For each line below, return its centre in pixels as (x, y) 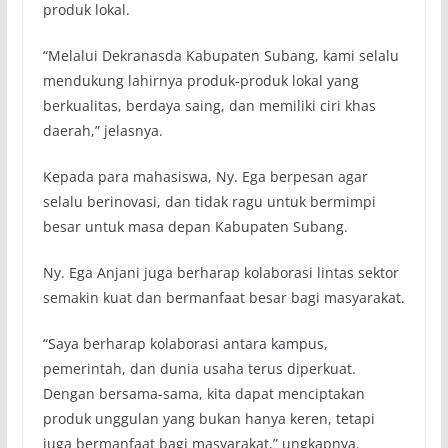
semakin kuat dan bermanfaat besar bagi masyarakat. (223, 297)
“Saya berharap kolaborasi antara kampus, (185, 343)
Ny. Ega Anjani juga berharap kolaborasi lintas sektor (220, 272)
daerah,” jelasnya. (102, 130)
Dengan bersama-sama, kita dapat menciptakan (203, 393)
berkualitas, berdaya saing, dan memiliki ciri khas (209, 105)
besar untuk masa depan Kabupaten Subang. (195, 226)
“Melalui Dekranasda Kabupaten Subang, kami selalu (220, 55)
